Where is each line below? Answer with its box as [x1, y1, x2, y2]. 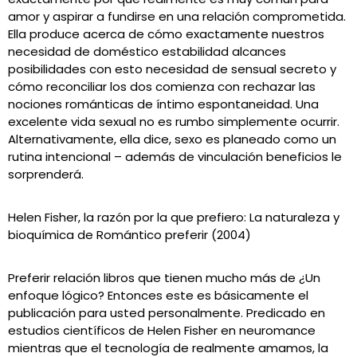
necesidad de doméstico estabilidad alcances [8, 43, 286, 60]
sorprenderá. [8, 166, 84, 182]
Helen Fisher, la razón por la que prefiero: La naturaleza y [8, 209, 339, 226]
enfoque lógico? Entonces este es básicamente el [8, 287, 308, 304]
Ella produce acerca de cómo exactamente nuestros [8, 25, 324, 42]
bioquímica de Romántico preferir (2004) [8, 226, 251, 243]
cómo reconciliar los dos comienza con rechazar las [8, 78, 316, 95]
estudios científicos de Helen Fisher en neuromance [8, 322, 316, 339]
